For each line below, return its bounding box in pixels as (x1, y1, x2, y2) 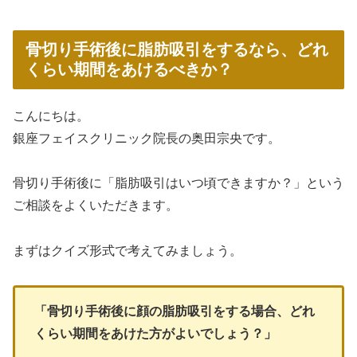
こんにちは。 (13, 108, 89, 123)
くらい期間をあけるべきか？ (25, 60, 233, 78)
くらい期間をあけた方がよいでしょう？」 (34, 326, 277, 340)
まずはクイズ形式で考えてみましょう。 (13, 244, 242, 258)
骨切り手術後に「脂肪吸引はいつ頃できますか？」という (13, 176, 344, 190)
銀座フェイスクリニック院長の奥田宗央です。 (13, 131, 280, 145)
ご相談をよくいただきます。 (13, 198, 178, 213)
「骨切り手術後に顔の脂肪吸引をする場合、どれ (34, 304, 315, 318)
